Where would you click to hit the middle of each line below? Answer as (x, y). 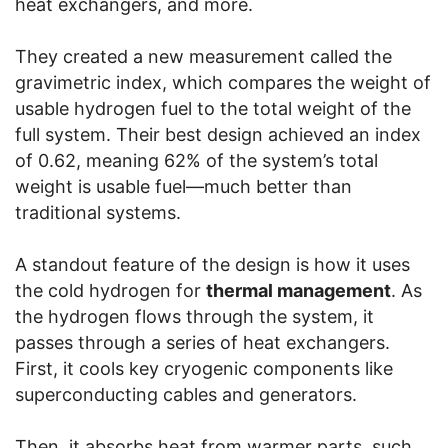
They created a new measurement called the (203, 56)
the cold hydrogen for (110, 290)
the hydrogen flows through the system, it (194, 316)
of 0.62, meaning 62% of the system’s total (196, 160)
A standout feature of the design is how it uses (212, 264)
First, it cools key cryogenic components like (204, 368)
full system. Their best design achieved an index (218, 134)
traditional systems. (98, 212)
